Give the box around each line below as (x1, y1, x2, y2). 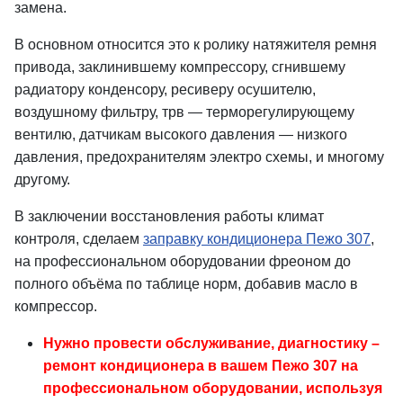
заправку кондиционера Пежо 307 (143, 231, 371, 246)
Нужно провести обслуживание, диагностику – (43, 336, 380, 351)
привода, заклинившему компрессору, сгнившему (14, 59, 345, 75)
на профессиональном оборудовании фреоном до (14, 254, 351, 269)
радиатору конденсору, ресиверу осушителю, (14, 82, 316, 97)
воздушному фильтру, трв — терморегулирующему (14, 104, 354, 120)
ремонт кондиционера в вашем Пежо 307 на (43, 358, 358, 373)
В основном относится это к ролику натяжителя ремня (14, 37, 377, 52)
